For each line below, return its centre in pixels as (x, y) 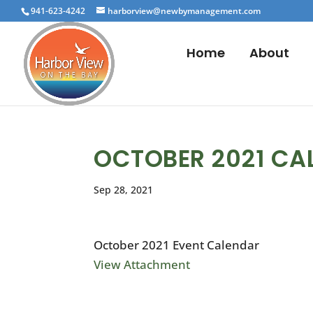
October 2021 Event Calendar (177, 245)
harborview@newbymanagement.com (184, 11)
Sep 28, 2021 (124, 190)
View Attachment (142, 264)
